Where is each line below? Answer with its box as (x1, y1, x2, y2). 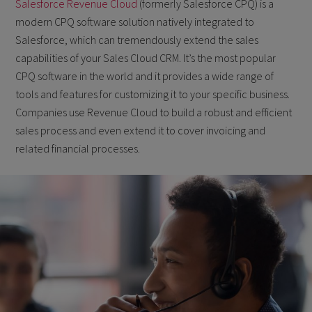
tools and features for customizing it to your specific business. (15, 87, 290, 101)
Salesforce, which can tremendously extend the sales (15, 33, 259, 47)
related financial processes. (15, 141, 141, 155)
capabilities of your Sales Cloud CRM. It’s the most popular (15, 51, 276, 65)
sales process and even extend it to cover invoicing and (15, 123, 266, 137)
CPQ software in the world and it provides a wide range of (15, 69, 274, 83)
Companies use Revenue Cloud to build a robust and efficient (15, 105, 292, 119)
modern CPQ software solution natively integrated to (15, 15, 255, 29)
